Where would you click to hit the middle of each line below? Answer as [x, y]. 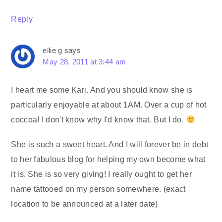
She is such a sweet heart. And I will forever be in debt [110, 144]
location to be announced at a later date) [84, 204]
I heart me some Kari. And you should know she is [102, 90]
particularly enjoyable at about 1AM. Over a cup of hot [109, 105]
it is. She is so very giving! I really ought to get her [101, 174]
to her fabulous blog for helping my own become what [108, 159]
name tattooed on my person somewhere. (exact [98, 189]
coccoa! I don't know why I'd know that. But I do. [99, 120]
